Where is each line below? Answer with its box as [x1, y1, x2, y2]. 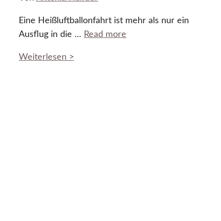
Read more [84, 30, 126, 39]
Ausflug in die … [19, 30, 84, 39]
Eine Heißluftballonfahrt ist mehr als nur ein [19, 16, 189, 26]
